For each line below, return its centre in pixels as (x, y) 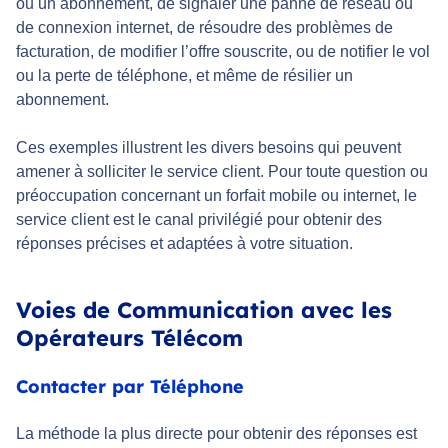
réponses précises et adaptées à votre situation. (184, 244)
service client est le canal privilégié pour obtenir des (199, 220)
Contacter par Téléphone (130, 387)
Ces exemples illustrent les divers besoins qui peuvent (208, 148)
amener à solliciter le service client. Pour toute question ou (222, 172)
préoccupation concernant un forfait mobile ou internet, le (216, 196)
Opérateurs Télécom (129, 338)
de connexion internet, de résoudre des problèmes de (204, 28)
